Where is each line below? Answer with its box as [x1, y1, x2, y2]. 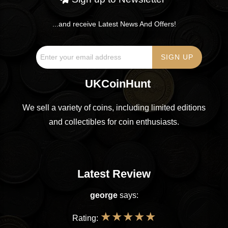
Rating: [72, 213, 100, 222]
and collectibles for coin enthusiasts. [49, 117, 179, 126]
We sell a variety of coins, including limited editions [22, 103, 206, 112]
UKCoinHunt [85, 77, 151, 90]
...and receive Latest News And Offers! [52, 19, 176, 28]
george [90, 190, 118, 199]
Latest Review [77, 167, 151, 180]
